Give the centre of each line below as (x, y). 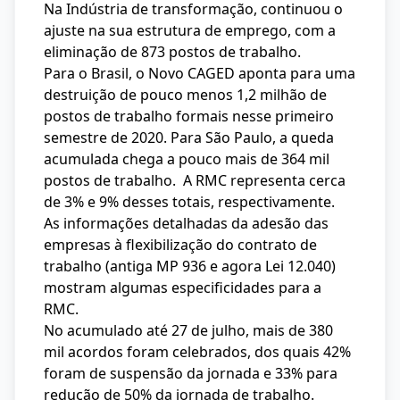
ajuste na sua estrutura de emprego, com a (190, 30)
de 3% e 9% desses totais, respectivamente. (189, 202)
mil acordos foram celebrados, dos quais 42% (197, 352)
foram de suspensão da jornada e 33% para (191, 373)
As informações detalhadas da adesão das (186, 223)
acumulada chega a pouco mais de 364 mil (187, 159)
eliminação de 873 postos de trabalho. (172, 52)
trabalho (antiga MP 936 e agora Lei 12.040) (190, 266)
